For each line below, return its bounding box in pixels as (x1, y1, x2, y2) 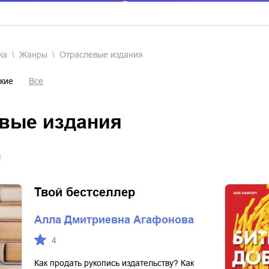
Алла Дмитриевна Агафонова (34, 214, 194, 226)
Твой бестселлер (34, 186, 135, 199)
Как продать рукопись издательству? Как (34, 258, 194, 268)
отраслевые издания (66, 50, 143, 59)
